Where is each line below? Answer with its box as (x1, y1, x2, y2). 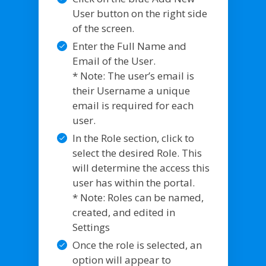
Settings (72, 220, 110, 234)
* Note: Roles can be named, (72, 190, 204, 204)
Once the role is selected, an (72, 237, 202, 252)
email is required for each (72, 98, 194, 112)
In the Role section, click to (72, 131, 194, 145)
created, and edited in (72, 205, 175, 219)
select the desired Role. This (72, 145, 202, 160)
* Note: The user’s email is (72, 68, 194, 83)
